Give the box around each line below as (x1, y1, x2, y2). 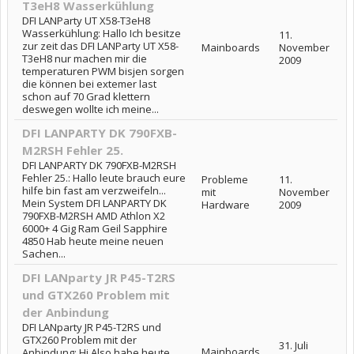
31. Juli (279, 337, 308, 352)
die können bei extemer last (22, 76, 156, 91)
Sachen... (22, 246, 66, 261)
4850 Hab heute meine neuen (22, 233, 164, 248)
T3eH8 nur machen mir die (22, 51, 147, 66)
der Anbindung (22, 303, 109, 320)
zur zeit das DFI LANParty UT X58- (22, 38, 179, 53)
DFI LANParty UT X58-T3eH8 (22, 13, 150, 28)
